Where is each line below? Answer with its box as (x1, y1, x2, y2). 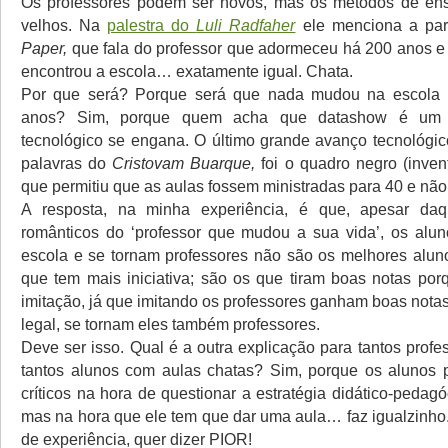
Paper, (21, 39, 67, 57)
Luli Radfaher (196, 16, 296, 34)
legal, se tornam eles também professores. (21, 315, 320, 333)
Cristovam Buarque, (112, 154, 256, 172)
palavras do (21, 154, 113, 172)
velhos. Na (21, 16, 108, 34)
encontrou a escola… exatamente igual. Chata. (21, 62, 353, 80)
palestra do (107, 16, 197, 34)
